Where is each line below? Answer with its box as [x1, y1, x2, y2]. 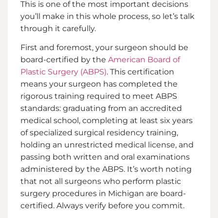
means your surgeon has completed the [20, 79, 178, 89]
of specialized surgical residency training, [20, 128, 178, 138]
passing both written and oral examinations [20, 152, 190, 162]
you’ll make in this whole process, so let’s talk [20, 12, 195, 21]
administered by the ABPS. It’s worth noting [20, 164, 192, 174]
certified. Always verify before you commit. [20, 201, 184, 211]
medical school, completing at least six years [20, 116, 193, 126]
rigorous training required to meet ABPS [20, 91, 177, 101]
